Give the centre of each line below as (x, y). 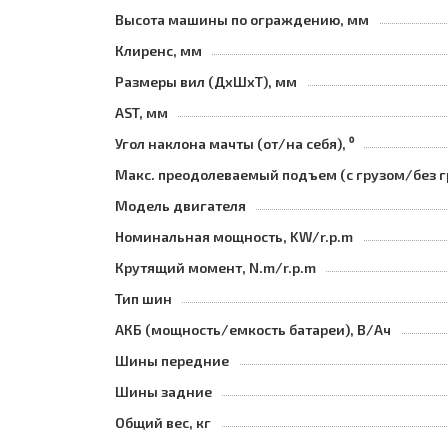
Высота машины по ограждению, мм (242, 19)
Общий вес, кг (163, 422)
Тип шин (143, 298)
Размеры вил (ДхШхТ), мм (206, 81)
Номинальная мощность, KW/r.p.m (234, 236)
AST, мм (141, 112)
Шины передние (172, 360)
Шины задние (163, 391)
